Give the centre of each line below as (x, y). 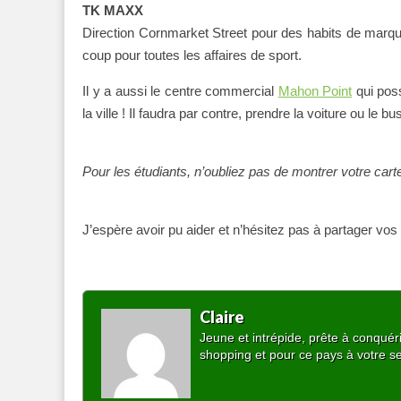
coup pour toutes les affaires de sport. (192, 55)
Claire (222, 316)
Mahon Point (315, 90)
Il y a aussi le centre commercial (180, 90)
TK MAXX (113, 10)
